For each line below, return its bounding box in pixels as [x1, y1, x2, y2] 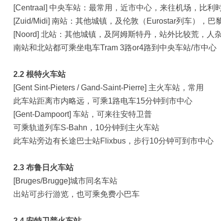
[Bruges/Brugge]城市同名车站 [13, 177, 117, 185]
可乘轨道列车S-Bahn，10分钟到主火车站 [13, 123, 159, 132]
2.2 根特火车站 [13, 70, 66, 78]
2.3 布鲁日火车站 [13, 163, 74, 172]
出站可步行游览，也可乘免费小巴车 [13, 190, 140, 198]
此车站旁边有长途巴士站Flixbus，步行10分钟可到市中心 [13, 137, 214, 145]
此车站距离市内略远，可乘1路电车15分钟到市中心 [13, 97, 192, 105]
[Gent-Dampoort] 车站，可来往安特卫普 [13, 110, 152, 118]
